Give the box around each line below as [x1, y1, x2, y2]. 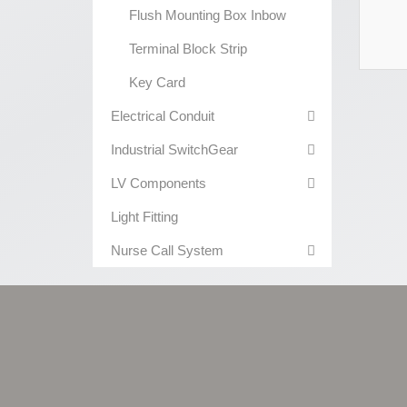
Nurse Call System [111, 243, 223, 258]
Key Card [129, 74, 185, 90]
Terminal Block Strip [129, 41, 247, 56]
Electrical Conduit [111, 108, 214, 124]
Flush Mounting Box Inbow [129, 7, 286, 23]
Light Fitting [111, 209, 178, 224]
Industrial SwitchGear [111, 142, 238, 157]
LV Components [111, 175, 206, 191]
